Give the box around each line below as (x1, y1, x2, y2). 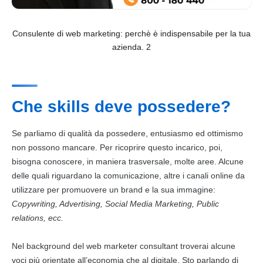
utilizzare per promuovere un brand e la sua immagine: (12, 184, 215, 194)
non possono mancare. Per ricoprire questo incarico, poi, (12, 142, 222, 152)
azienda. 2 (112, 42, 151, 52)
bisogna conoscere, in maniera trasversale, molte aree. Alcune (12, 156, 244, 166)
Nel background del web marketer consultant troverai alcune (12, 241, 235, 251)
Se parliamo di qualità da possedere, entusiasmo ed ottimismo (12, 128, 243, 138)
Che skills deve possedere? (12, 97, 231, 116)
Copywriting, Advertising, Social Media (12, 198, 155, 208)
